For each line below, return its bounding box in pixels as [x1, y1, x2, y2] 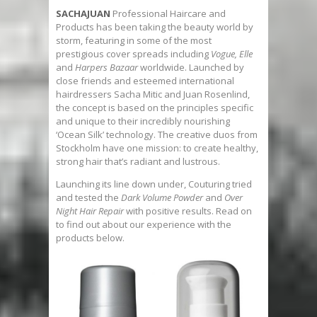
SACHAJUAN [56, 7, 110, 20]
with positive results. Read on [124, 204, 252, 217]
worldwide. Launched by [138, 61, 244, 74]
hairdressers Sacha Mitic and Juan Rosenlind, [56, 88, 250, 100]
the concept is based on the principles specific [56, 101, 253, 114]
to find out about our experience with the [56, 218, 231, 231]
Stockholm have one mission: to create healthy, [56, 142, 258, 154]
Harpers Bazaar [75, 61, 138, 74]
